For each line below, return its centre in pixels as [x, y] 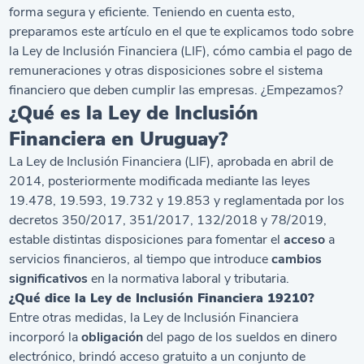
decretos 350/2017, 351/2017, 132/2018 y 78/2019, [168, 220]
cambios [297, 259]
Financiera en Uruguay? [119, 139]
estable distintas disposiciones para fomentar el [147, 240]
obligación [113, 337]
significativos [49, 279]
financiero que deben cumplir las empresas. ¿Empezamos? [176, 90]
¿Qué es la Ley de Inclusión [134, 113]
